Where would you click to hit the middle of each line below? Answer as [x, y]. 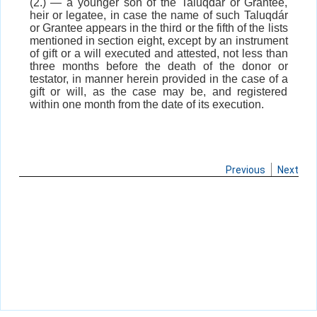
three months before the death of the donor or [158, 67]
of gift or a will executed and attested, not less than [158, 54]
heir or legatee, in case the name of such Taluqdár [158, 16]
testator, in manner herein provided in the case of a [158, 79]
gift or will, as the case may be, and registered [158, 92]
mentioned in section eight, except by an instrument [158, 41]
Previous [245, 170]
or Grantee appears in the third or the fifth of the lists [158, 28]
